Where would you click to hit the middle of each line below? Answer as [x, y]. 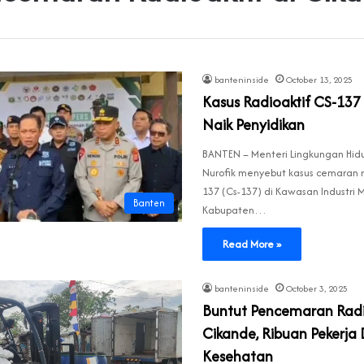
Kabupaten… [234, 210]
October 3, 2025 [317, 289]
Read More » [252, 245]
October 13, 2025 [319, 80]
